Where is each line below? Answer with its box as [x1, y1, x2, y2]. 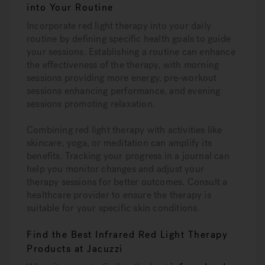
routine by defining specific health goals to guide [27, 33, 231, 45]
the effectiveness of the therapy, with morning [27, 59, 219, 71]
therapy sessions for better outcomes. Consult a [27, 176, 228, 188]
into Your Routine [27, 1, 114, 14]
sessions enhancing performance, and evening [27, 85, 221, 97]
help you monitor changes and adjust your [27, 163, 204, 175]
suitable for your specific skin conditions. [27, 202, 200, 214]
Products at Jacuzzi [27, 243, 123, 255]
